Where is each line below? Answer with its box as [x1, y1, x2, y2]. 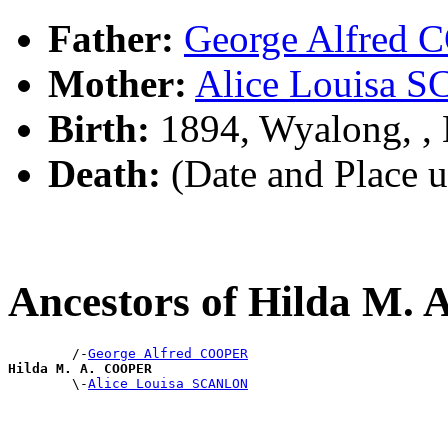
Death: [48, 151, 161, 195]
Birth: [48, 106, 150, 150]
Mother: [48, 61, 187, 105]
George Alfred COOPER [88, 345, 248, 361]
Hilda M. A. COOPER [8, 360, 152, 376]
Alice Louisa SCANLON [88, 375, 248, 391]
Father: [48, 16, 174, 60]
